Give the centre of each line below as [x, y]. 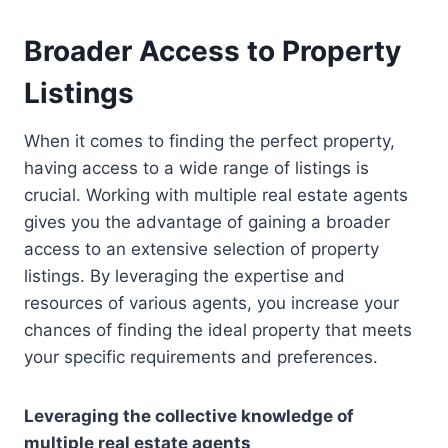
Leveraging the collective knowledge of [189, 415]
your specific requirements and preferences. [201, 356]
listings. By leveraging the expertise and [184, 275]
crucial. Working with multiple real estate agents [216, 194]
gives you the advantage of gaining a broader [207, 221]
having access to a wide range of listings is [196, 167]
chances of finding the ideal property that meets [218, 329]
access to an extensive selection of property [201, 248]
